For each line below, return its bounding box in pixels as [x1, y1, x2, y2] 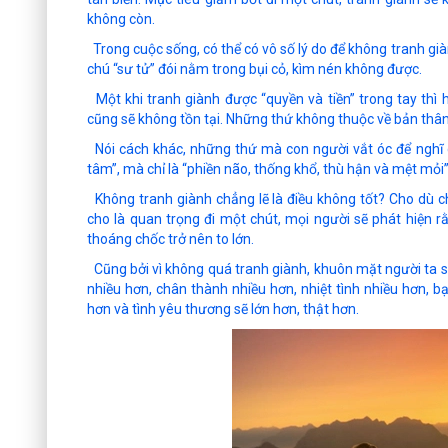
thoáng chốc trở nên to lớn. [87, 231, 254, 248]
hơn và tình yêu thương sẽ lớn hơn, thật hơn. [87, 301, 359, 318]
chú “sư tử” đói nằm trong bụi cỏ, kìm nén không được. [87, 61, 422, 78]
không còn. [87, 11, 155, 28]
